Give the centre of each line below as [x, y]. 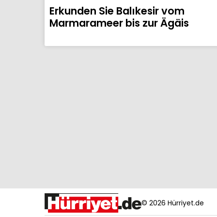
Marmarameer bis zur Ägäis [119, 23]
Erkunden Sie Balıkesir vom [117, 11]
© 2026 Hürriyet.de [173, 203]
